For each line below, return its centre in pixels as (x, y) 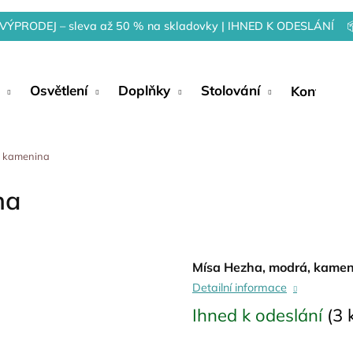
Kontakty (319, 91)
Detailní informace (240, 288)
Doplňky (144, 90)
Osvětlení (59, 90)
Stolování (230, 90)
